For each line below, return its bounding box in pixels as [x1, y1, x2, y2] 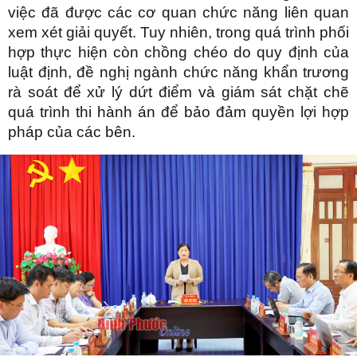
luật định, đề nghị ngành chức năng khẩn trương [8, 63, 349, 80]
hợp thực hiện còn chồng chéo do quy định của [8, 43, 349, 61]
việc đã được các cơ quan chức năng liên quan [8, 3, 349, 21]
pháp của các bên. [8, 123, 135, 140]
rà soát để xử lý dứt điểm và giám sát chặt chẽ [8, 83, 349, 100]
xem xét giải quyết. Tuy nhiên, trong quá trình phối [8, 23, 349, 41]
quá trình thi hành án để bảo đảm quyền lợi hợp [8, 103, 349, 120]
